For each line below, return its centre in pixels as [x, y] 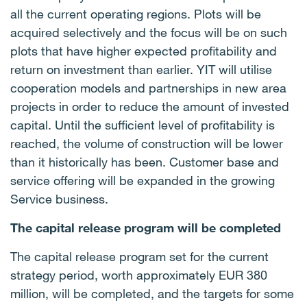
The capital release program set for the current [139, 256]
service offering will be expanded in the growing [143, 180]
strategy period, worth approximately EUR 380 [139, 275]
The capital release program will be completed [147, 228]
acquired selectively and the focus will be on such [149, 32]
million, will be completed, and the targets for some [152, 293]
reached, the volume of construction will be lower [147, 143]
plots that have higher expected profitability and [144, 51]
